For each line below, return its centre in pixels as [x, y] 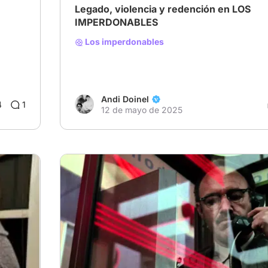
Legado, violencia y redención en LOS [163, 9]
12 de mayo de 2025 [142, 110]
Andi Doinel [125, 99]
